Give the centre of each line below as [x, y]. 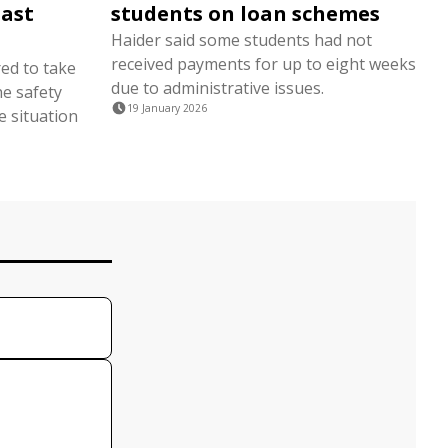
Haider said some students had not [241, 40]
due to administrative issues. [217, 88]
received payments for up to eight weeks [263, 64]
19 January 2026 [167, 108]
